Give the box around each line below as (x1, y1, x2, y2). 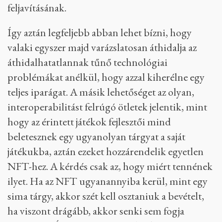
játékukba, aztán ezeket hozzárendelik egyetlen (7, 144, 204, 159)
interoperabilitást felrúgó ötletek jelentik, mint (7, 100, 207, 114)
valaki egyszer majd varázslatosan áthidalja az (7, 40, 197, 55)
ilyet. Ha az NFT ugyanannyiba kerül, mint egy (7, 174, 208, 189)
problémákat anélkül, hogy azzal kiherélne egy (7, 70, 205, 85)
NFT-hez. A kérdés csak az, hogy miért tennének (7, 159, 213, 174)
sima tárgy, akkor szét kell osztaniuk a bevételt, (7, 189, 204, 204)
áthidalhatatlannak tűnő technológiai (7, 55, 167, 70)
